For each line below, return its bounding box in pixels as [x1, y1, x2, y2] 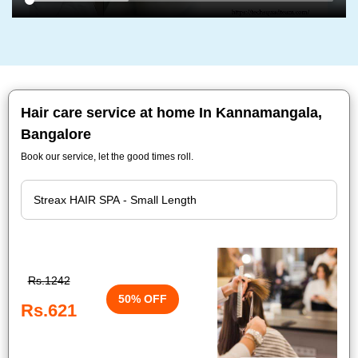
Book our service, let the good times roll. [21, 151, 193, 162]
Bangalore [21, 126, 91, 142]
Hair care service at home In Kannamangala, [21, 105, 322, 121]
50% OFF [118, 292, 167, 305]
